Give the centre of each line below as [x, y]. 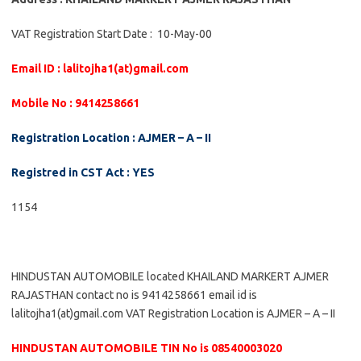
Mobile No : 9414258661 [75, 103]
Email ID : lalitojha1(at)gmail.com [100, 68]
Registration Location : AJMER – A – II [111, 138]
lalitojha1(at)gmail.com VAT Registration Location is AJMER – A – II [173, 313]
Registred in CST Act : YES [83, 172]
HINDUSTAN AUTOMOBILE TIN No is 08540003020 [147, 348]
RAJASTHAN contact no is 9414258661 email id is [134, 295]
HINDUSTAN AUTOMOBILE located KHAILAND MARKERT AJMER [170, 276]
